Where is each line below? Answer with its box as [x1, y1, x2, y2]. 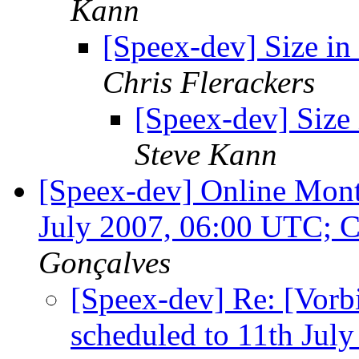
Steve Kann [135, 137, 277, 172]
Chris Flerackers [103, 65, 315, 100]
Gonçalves [38, 245, 171, 280]
